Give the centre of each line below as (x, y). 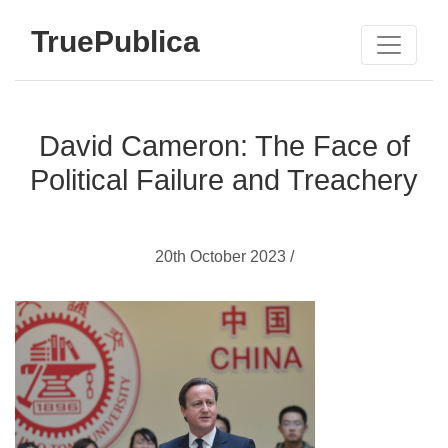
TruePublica (115, 41)
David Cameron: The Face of (224, 146)
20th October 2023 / (224, 256)
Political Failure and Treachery (224, 180)
